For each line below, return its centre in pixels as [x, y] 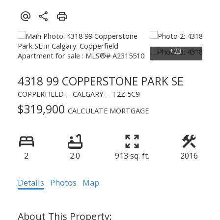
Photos [63, 183]
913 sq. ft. [132, 156]
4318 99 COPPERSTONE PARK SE [100, 81]
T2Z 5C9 [125, 94]
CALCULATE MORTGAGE [108, 111]
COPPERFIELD [41, 94]
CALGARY [88, 94]
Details [31, 183]
